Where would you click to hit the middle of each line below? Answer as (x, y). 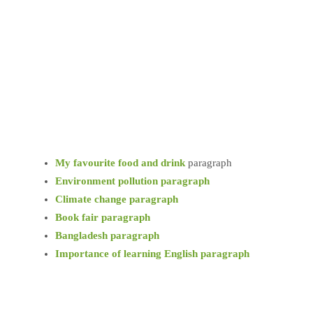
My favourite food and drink (120, 163)
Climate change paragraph (117, 199)
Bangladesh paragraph (107, 235)
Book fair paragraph (103, 217)
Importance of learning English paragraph (152, 254)
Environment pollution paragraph (132, 181)
